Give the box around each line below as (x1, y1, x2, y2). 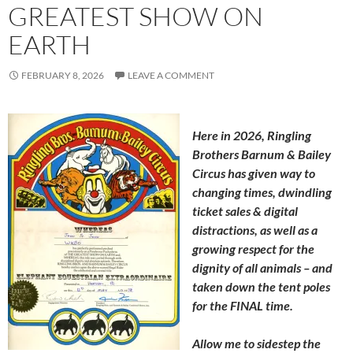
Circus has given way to (192, 165, 315, 180)
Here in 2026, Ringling (192, 128, 311, 143)
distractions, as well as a (192, 222, 318, 237)
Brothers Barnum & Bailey (192, 147, 331, 162)
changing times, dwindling (192, 184, 332, 199)
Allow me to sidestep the (192, 336, 321, 351)
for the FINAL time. (192, 298, 293, 313)
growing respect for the (192, 241, 314, 256)
